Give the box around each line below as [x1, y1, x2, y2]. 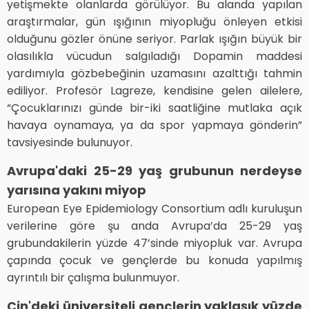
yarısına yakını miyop [7, 181, 146, 199]
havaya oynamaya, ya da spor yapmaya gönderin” [7, 117, 302, 133]
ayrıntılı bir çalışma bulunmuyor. [7, 269, 179, 286]
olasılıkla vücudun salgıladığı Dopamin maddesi [7, 48, 302, 64]
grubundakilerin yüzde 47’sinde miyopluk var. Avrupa [7, 235, 302, 251]
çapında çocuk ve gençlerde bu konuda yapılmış [7, 252, 302, 268]
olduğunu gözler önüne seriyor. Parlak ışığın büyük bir [7, 30, 302, 47]
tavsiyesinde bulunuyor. [7, 134, 132, 150]
